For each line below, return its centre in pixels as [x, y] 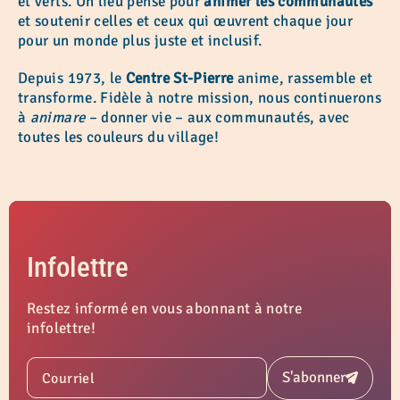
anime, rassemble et [303, 78]
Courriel [68, 379]
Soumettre [352, 383]
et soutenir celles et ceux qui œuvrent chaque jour [185, 21]
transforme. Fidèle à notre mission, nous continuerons [200, 97]
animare [58, 117]
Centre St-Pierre [179, 78]
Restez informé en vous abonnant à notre [165, 308]
